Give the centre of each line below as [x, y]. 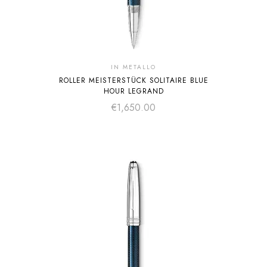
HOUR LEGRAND [133, 91]
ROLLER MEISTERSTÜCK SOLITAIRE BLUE [133, 80]
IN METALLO [133, 67]
